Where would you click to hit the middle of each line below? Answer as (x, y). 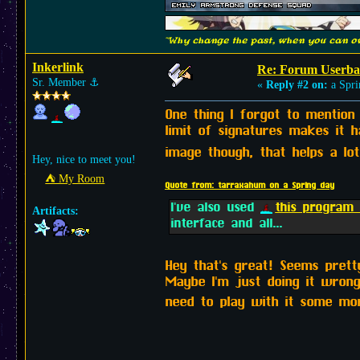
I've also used (215, 209)
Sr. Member (61, 82)
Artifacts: (55, 211)
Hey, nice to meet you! (84, 160)
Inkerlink (58, 67)
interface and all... (226, 225)
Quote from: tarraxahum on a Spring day (250, 186)
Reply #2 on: (297, 85)
